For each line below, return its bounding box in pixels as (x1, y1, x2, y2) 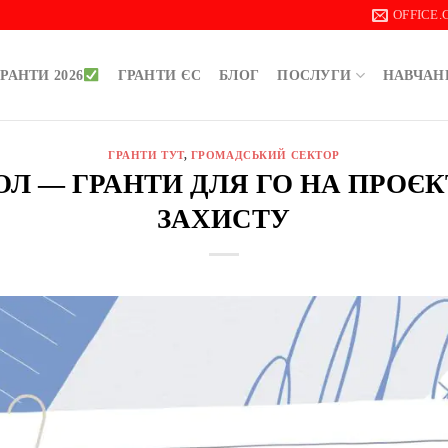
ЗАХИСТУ (157, 203, 291, 234)
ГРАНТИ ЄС (117, 67, 202, 83)
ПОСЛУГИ (277, 67, 352, 83)
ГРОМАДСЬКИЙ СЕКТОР (190, 149, 340, 161)
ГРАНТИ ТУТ (108, 149, 184, 161)
